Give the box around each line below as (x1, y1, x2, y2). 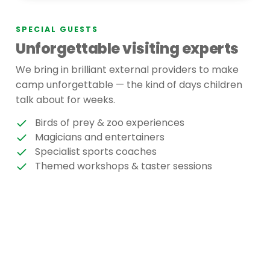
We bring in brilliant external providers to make (16, 63, 239, 77)
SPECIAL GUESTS (16, 24, 98, 35)
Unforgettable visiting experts (16, 39, 239, 59)
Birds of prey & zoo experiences (35, 116, 184, 130)
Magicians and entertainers (35, 130, 165, 145)
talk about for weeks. (16, 93, 115, 107)
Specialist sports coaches (35, 145, 157, 159)
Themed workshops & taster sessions (35, 159, 212, 174)
